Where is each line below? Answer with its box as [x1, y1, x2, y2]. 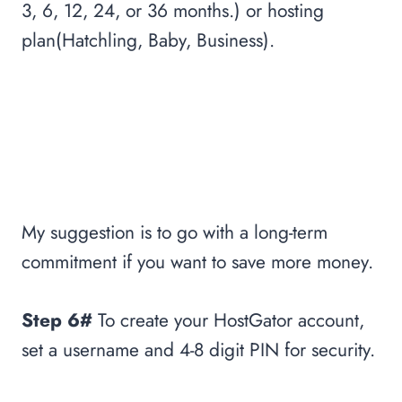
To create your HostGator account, [92, 307, 364, 335]
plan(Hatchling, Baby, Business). [22, 27, 275, 55]
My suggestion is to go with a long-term [22, 219, 328, 247]
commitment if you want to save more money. [22, 249, 373, 276]
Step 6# [22, 307, 92, 335]
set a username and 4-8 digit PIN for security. [22, 336, 375, 364]
